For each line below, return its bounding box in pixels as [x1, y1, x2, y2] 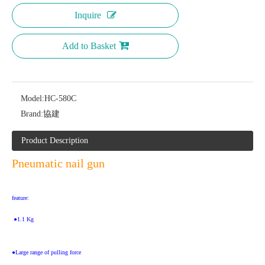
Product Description [21, 136, 88, 145]
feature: [12, 195, 29, 201]
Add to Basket [62, 41, 116, 51]
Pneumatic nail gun [12, 157, 105, 170]
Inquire [74, 10, 101, 20]
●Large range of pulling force [12, 248, 81, 256]
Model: [21, 94, 44, 103]
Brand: [21, 109, 43, 118]
